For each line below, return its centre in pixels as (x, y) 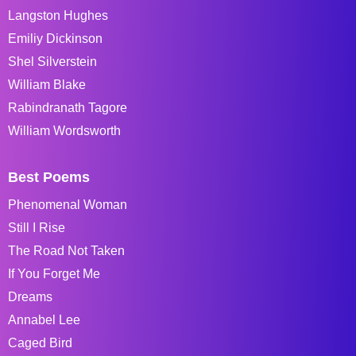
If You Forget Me (54, 273)
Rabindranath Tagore (68, 107)
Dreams (30, 296)
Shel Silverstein (52, 61)
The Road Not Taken (66, 250)
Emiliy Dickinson (55, 38)
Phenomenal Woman (68, 204)
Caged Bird (40, 342)
